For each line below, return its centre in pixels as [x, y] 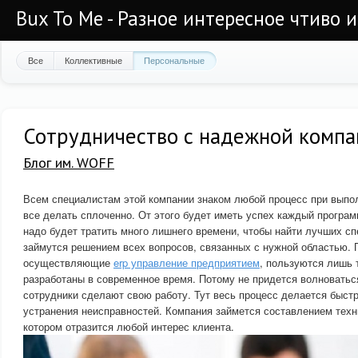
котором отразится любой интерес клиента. [129, 326]
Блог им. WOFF [69, 163]
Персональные [174, 60]
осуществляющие [68, 263]
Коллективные [93, 60]
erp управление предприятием [187, 263]
